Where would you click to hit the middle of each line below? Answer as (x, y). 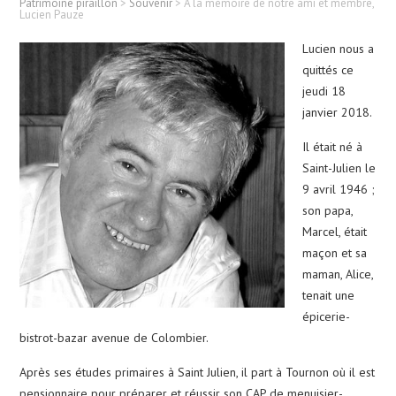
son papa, (328, 210)
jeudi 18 (324, 91)
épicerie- (327, 316)
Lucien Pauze (52, 14)
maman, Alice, (338, 274)
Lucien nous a (339, 48)
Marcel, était (335, 231)
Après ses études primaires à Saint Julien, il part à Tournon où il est (198, 372)
